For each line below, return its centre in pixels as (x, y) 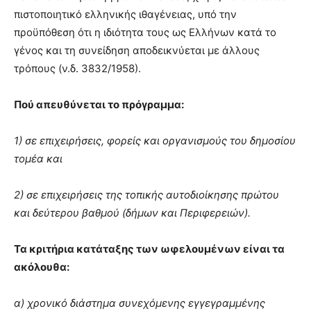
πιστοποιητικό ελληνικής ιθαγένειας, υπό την (125, 14)
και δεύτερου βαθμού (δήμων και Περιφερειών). (132, 212)
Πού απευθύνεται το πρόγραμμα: (99, 104)
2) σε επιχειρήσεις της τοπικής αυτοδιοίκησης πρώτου (146, 194)
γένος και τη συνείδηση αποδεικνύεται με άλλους (137, 50)
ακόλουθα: (42, 267)
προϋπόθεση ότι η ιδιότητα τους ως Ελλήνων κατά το (145, 32)
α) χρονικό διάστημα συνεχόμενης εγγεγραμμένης (140, 303)
